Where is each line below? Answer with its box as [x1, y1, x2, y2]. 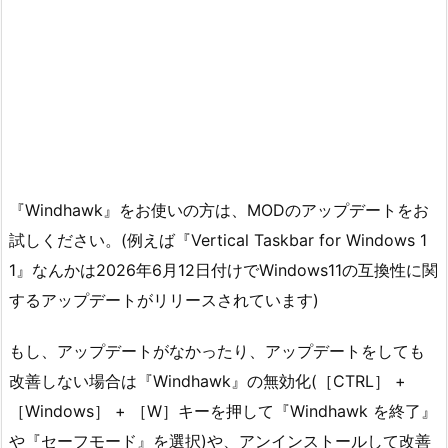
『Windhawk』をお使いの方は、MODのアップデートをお [9, 199, 429, 220]
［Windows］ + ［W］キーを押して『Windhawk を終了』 [9, 400, 437, 421]
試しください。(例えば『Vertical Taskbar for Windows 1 [9, 229, 427, 250]
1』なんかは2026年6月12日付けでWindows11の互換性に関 [9, 259, 438, 280]
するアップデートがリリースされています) [9, 289, 319, 310]
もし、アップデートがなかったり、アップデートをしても [9, 340, 425, 361]
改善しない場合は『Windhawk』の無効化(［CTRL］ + [9, 370, 406, 391]
